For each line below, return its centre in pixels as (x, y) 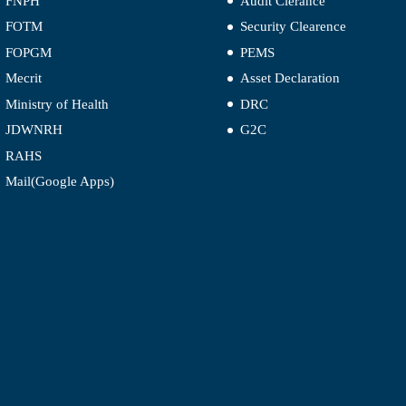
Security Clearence (293, 27)
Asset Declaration (290, 78)
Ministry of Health (57, 104)
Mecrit (23, 78)
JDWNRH (34, 130)
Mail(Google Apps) (59, 182)
